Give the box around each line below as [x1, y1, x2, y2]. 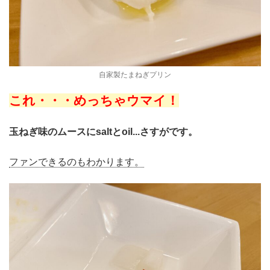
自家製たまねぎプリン [99, 71, 171, 80]
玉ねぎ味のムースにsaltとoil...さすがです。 [9, 127, 198, 137]
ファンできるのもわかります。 [9, 157, 144, 168]
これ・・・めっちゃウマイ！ [9, 93, 179, 108]
